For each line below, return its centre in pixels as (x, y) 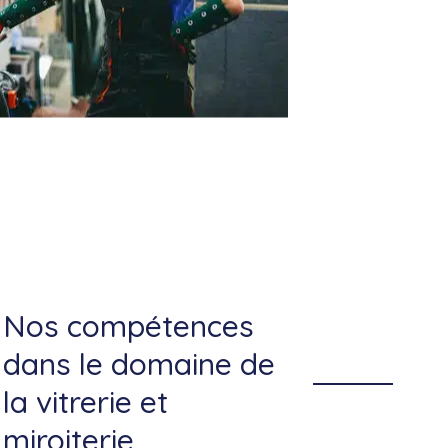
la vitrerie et (85, 402)
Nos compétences (128, 326)
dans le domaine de (138, 364)
